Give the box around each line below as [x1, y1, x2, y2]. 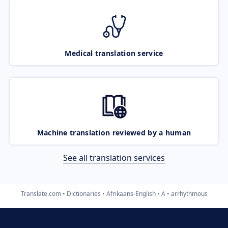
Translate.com [20, 189, 61, 198]
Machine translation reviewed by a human [37, 127, 191, 137]
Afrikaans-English [106, 189, 156, 198]
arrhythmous [170, 189, 208, 198]
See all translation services [63, 152, 165, 163]
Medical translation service [65, 48, 163, 58]
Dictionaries [66, 189, 101, 198]
